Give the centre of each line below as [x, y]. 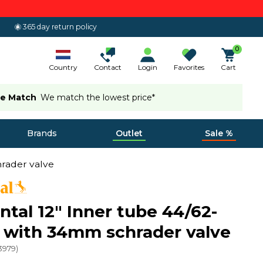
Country [63, 67]
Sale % [219, 133]
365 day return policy [60, 27]
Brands [42, 133]
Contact [108, 67]
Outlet [129, 133]
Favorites [189, 67]
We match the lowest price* [98, 97]
